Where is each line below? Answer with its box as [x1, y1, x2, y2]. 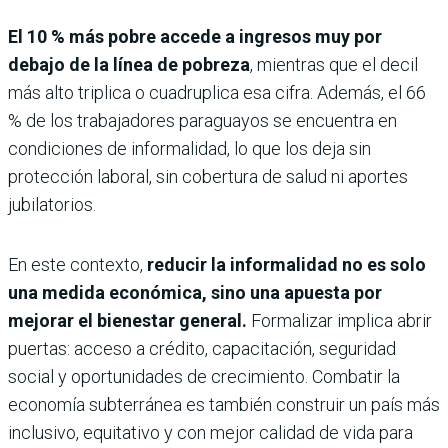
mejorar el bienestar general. [8, 309, 247, 331]
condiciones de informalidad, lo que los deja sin [8, 137, 371, 159]
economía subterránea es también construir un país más [8, 393, 440, 415]
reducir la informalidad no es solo [147, 253, 426, 275]
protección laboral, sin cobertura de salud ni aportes [8, 165, 408, 187]
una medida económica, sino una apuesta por [8, 281, 382, 303]
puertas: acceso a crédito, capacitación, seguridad [8, 337, 396, 359]
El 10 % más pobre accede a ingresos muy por [8, 25, 382, 47]
